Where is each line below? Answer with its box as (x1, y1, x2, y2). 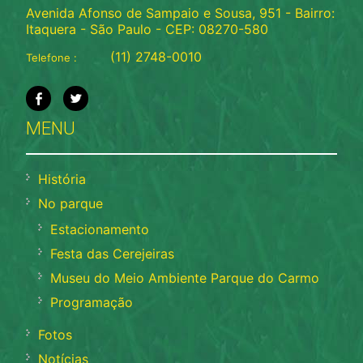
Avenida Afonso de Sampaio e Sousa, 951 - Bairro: (26, 4, 335, 21)
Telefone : (26, 50, 78, 64)
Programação (50, 293, 134, 310)
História (38, 170, 87, 187)
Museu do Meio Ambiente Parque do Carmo (50, 269, 320, 286)
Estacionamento (50, 220, 150, 237)
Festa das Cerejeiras (50, 245, 175, 262)
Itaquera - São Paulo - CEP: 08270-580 (26, 20, 269, 37)
